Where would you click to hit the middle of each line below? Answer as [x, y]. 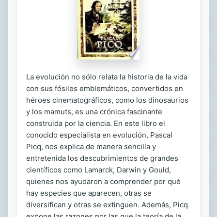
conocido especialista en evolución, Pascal [99, 135]
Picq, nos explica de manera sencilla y [91, 147]
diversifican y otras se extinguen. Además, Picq [107, 205]
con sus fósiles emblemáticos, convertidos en [105, 88]
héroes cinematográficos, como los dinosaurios [107, 100]
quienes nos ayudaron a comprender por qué [103, 181]
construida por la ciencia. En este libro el [96, 123]
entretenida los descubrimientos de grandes [102, 158]
